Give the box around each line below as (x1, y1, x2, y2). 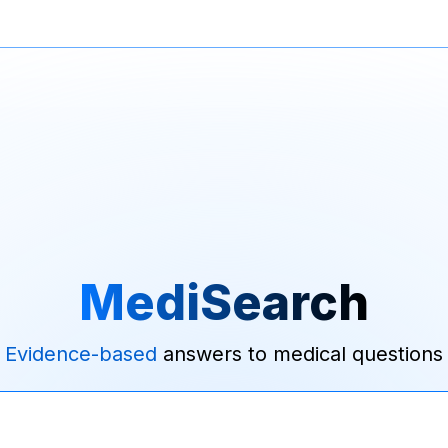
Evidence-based (5, 342, 157, 366)
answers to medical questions (157, 342, 443, 366)
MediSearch (79, 273, 369, 332)
